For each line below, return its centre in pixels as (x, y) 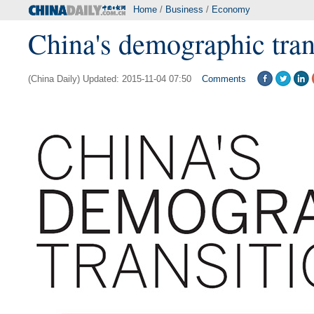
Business (184, 9)
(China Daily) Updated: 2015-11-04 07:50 (110, 79)
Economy (231, 9)
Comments (224, 79)
